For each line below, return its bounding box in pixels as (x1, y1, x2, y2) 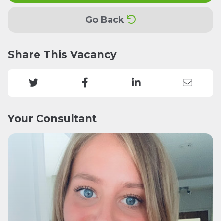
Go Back (85, 14, 127, 25)
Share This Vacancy (8, 48, 117, 61)
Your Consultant (8, 112, 97, 125)
